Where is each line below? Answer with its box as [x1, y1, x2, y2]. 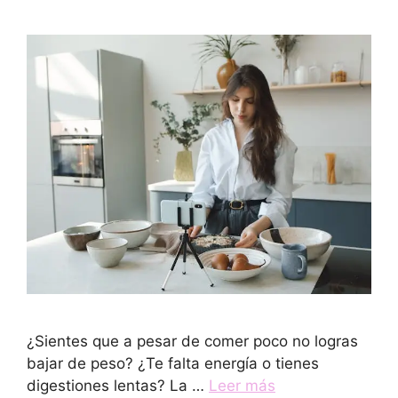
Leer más [209, 376, 275, 394]
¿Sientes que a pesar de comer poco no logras [27, 331, 358, 350]
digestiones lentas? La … [27, 376, 209, 394]
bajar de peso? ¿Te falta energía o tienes [27, 354, 319, 372]
